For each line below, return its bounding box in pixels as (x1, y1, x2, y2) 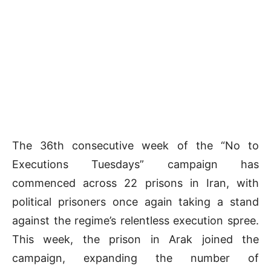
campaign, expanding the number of (12, 251, 259, 264)
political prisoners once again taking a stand (12, 195, 259, 208)
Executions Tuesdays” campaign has (12, 157, 259, 171)
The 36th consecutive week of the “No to (12, 139, 259, 152)
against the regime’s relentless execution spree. (12, 214, 259, 227)
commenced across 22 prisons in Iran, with (12, 176, 259, 189)
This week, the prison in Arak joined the (12, 232, 259, 246)
